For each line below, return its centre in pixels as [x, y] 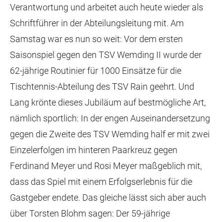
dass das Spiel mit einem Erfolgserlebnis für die [101, 182]
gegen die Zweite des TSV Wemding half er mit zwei [110, 134]
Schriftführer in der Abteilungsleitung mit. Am [97, 23]
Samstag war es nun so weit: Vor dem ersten [96, 39]
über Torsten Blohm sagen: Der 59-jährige [90, 213]
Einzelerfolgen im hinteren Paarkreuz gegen [94, 150]
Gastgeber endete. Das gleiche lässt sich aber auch [108, 197]
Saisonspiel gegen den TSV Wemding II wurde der [106, 55]
